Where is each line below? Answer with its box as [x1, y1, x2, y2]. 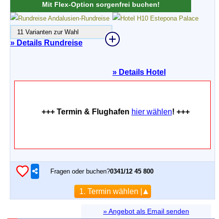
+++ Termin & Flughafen [41, 108, 131, 116]
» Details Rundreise [10, 39, 83, 47]
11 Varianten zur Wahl [11, 28, 79, 36]
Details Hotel [117, 68, 166, 76]
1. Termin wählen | [79, 187, 142, 196]
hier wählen [131, 108, 172, 116]
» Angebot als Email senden [103, 207, 189, 215]
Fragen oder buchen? [50, 167, 110, 175]
